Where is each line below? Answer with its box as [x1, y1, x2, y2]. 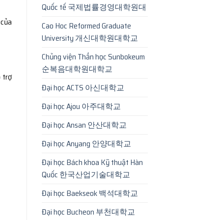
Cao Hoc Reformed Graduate [41, 19, 131, 32]
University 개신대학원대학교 [41, 31, 138, 44]
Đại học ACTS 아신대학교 [41, 81, 124, 94]
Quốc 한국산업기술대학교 [41, 168, 130, 181]
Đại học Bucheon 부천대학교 [41, 205, 135, 218]
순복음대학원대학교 [41, 62, 112, 75]
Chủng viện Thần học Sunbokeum [41, 50, 145, 63]
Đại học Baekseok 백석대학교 [41, 187, 138, 199]
